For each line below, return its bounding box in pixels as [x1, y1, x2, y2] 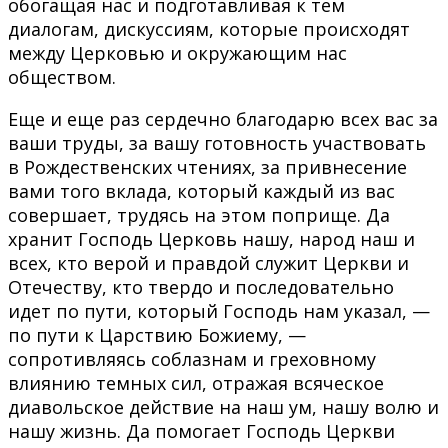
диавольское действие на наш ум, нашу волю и [8, 394, 439, 419]
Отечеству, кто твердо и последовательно [8, 274, 394, 299]
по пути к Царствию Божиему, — [8, 322, 306, 347]
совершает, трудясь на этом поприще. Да [8, 202, 390, 227]
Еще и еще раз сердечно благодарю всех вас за [8, 106, 438, 131]
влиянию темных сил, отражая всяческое [8, 370, 384, 395]
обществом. [8, 64, 116, 89]
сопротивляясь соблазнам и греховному [8, 346, 376, 371]
